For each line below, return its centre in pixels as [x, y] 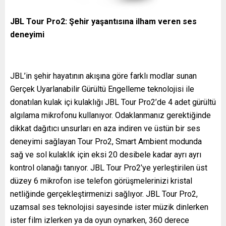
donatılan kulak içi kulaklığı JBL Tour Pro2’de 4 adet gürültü [113, 102]
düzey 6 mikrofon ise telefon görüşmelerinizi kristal [101, 181]
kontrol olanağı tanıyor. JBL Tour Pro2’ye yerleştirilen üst [109, 167]
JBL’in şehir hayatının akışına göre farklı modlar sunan [103, 76]
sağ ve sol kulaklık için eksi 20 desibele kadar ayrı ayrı [106, 154]
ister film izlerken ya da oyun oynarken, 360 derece [100, 220]
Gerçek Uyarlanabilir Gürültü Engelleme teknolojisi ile [102, 89]
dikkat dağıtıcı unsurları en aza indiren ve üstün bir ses [105, 128]
